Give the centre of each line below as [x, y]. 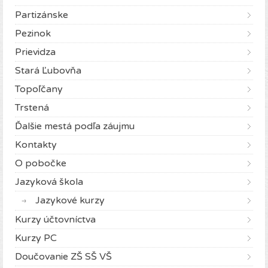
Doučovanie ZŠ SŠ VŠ [63, 257]
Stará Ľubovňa [48, 71]
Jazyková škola [49, 182]
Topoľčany [39, 89]
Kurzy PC [36, 238]
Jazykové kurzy [70, 201]
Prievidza [35, 52]
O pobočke [41, 164]
